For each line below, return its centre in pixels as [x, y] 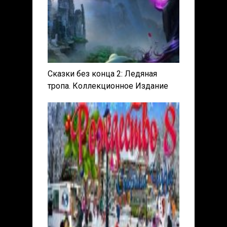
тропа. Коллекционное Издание [108, 86]
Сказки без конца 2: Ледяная [102, 74]
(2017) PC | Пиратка [85, 98]
